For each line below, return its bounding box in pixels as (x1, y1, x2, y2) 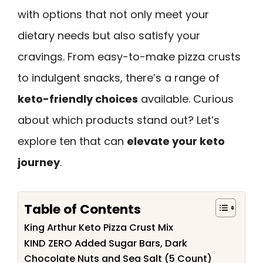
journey (18, 155, 60, 170)
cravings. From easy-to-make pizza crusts (18, 49, 241, 64)
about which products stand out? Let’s (18, 113, 220, 127)
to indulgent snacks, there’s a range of (18, 70, 220, 85)
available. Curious (138, 92, 234, 106)
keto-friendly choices (18, 92, 138, 106)
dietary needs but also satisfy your (18, 28, 200, 43)
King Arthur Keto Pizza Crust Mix (24, 220, 173, 234)
